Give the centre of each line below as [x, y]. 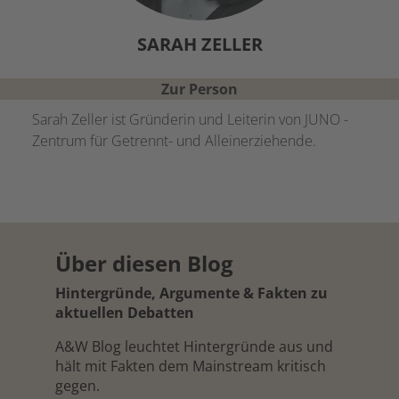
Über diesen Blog [144, 263]
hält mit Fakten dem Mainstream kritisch [191, 366]
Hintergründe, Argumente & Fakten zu [191, 293]
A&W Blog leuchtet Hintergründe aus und [194, 346]
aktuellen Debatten [125, 313]
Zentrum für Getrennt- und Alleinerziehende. [174, 141]
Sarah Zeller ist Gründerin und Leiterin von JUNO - [190, 119]
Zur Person [199, 89]
